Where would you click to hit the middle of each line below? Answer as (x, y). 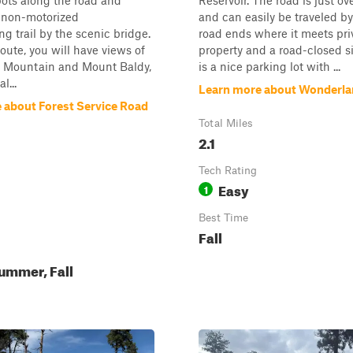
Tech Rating (228, 170)
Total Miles (226, 123)
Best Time (223, 217)
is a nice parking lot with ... (269, 66)
